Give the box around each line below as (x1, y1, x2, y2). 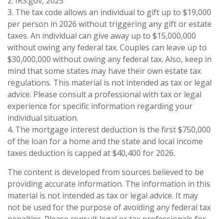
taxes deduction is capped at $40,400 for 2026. (7, 147, 175, 158)
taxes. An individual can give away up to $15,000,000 (7, 30, 196, 41)
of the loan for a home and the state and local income (7, 135, 203, 147)
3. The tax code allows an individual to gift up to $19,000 (7, 6, 211, 18)
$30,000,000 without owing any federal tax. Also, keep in (7, 53, 212, 65)
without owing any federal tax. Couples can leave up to (7, 42, 207, 53)
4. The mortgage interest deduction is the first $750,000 (7, 124, 211, 135)
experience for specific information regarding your (7, 100, 193, 111)
